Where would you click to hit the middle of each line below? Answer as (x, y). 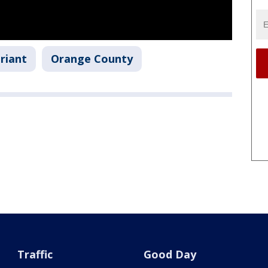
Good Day (170, 255)
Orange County (92, 59)
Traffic (35, 255)
